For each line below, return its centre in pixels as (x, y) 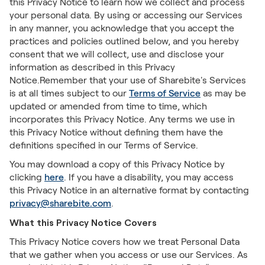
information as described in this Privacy (92, 67)
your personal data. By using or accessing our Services (126, 15)
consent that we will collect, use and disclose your (117, 54)
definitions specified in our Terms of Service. (104, 145)
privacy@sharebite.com (60, 203)
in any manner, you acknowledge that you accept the (122, 28)
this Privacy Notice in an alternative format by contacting (129, 190)
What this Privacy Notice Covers (83, 222)
